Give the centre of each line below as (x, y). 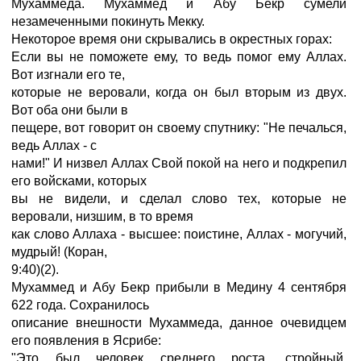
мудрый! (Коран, (59, 252)
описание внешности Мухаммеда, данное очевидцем (179, 323)
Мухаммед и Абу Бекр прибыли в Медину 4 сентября (179, 287)
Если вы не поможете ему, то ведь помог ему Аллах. (179, 57)
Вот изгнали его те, (68, 75)
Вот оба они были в (70, 110)
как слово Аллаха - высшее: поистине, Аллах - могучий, (179, 234)
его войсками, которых (79, 181)
